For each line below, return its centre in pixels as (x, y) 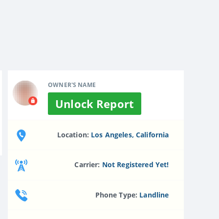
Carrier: (88, 165)
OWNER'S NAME (72, 85)
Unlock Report (95, 103)
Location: (74, 134)
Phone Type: (117, 195)
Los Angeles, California (130, 134)
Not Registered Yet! (135, 165)
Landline (154, 195)
